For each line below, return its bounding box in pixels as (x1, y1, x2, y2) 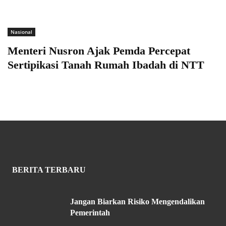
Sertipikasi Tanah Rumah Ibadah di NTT (8, 59, 204, 72)
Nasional (11, 28, 32, 36)
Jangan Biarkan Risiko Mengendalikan (70, 197, 205, 206)
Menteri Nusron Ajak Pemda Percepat (8, 44, 190, 58)
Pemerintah (70, 208, 110, 217)
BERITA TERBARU (12, 165, 86, 175)
